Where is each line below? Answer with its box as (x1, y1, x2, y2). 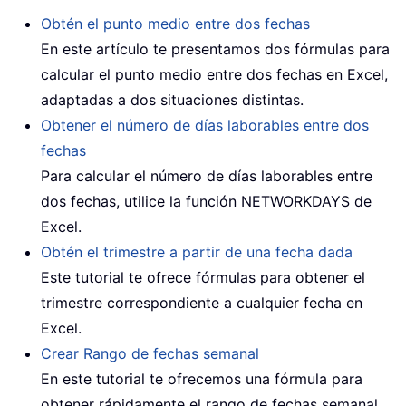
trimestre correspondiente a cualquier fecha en (41, 293, 362, 312)
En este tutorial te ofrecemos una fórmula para (41, 369, 362, 388)
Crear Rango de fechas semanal (41, 343, 259, 362)
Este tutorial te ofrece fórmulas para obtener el (41, 267, 365, 286)
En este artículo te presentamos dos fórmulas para (41, 39, 390, 58)
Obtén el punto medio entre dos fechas (41, 14, 310, 33)
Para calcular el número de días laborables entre (41, 166, 372, 185)
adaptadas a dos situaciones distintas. (41, 90, 304, 109)
